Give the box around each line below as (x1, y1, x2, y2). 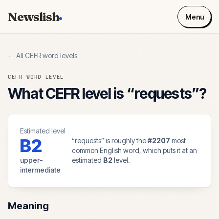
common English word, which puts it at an (71, 146, 197, 154)
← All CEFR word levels (8, 51, 77, 60)
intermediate (20, 166, 61, 174)
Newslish (8, 9, 60, 24)
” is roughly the (101, 136, 148, 145)
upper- (20, 156, 43, 164)
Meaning (8, 200, 49, 212)
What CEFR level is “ (8, 85, 134, 102)
